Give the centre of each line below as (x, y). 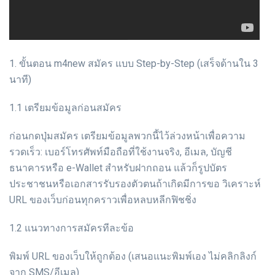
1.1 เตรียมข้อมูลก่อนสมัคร (65, 107)
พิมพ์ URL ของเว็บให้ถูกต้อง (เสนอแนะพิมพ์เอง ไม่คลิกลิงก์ (133, 256)
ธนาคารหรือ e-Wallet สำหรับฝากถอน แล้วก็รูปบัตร (118, 168)
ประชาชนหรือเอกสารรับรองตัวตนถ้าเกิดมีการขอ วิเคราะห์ (135, 184)
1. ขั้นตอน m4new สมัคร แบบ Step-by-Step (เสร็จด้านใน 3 (134, 63)
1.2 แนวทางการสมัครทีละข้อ (72, 228)
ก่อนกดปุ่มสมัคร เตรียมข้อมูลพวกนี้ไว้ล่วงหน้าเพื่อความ (127, 136)
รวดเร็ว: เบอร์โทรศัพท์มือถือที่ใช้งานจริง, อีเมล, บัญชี (121, 152)
